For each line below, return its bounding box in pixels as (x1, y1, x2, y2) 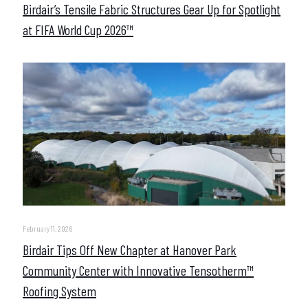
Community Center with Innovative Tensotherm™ (23, 262, 254, 279)
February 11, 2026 (23, 223, 72, 234)
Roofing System (23, 283, 96, 300)
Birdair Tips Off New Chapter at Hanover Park (23, 241, 236, 258)
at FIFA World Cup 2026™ (23, 21, 133, 38)
